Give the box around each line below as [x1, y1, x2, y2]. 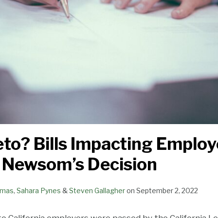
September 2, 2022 [136, 186, 198, 195]
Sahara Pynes [17, 186, 61, 195]
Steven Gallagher [69, 186, 125, 195]
